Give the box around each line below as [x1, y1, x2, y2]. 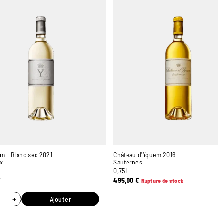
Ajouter [49, 195, 72, 203]
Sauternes [113, 157, 143, 166]
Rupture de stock [141, 177, 184, 184]
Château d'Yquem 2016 [113, 150, 176, 159]
